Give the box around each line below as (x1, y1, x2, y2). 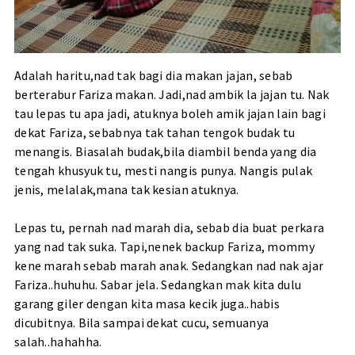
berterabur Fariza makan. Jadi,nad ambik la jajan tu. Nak (13, 86, 330, 103)
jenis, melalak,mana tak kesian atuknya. (13, 181, 239, 198)
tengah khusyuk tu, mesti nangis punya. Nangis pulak (13, 162, 313, 179)
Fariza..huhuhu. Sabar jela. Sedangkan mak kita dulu (13, 277, 302, 293)
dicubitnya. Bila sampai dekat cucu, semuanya (13, 315, 269, 331)
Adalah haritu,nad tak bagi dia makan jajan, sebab (13, 67, 293, 84)
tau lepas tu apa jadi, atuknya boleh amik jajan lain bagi (13, 105, 326, 122)
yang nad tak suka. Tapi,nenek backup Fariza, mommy (13, 239, 315, 255)
